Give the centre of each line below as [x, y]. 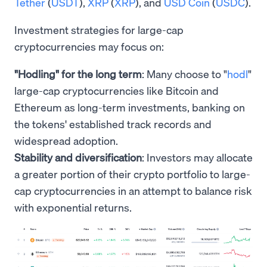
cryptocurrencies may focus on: [89, 46]
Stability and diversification [78, 157]
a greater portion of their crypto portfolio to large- [132, 173]
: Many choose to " [184, 73]
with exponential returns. [73, 207]
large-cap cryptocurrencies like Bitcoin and [117, 90]
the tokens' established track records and [113, 123]
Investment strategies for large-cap [99, 29]
